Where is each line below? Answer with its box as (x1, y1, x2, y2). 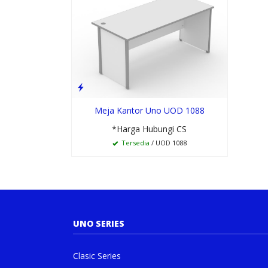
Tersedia (119, 138, 150, 147)
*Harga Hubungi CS (112, 123, 187, 135)
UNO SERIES (73, 218, 124, 229)
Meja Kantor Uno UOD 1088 (94, 104, 205, 116)
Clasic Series (73, 250, 121, 261)
